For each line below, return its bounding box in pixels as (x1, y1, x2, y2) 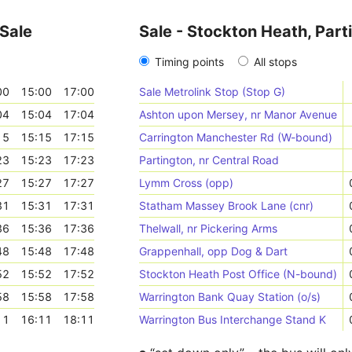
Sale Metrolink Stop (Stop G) (138, 85, 285, 98)
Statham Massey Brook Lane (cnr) (138, 199, 313, 212)
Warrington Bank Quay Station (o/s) (138, 290, 321, 303)
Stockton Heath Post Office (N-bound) (138, 267, 337, 280)
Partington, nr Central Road (138, 153, 279, 167)
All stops (253, 55, 297, 68)
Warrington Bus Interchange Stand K (138, 313, 326, 326)
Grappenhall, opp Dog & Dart (138, 244, 288, 258)
